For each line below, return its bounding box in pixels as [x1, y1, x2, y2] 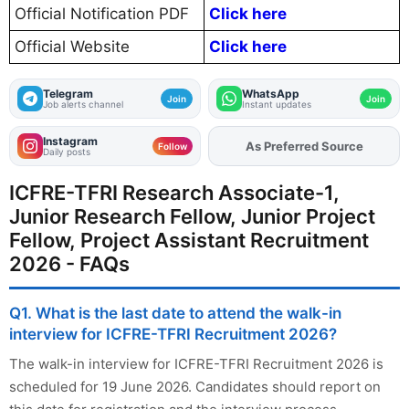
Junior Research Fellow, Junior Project [9, 204, 375, 229]
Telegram [43, 87, 93, 101]
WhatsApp [242, 87, 299, 101]
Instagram [43, 134, 98, 149]
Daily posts [43, 146, 90, 158]
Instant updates [242, 99, 311, 110]
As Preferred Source [245, 139, 363, 154]
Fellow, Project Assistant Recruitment [9, 228, 369, 253]
